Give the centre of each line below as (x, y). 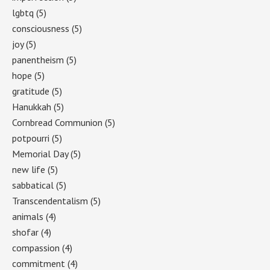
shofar (25, 232)
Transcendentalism (50, 200)
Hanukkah (32, 106)
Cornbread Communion (57, 122)
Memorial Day (40, 153)
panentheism (38, 59)
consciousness (41, 28)
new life (29, 169)
